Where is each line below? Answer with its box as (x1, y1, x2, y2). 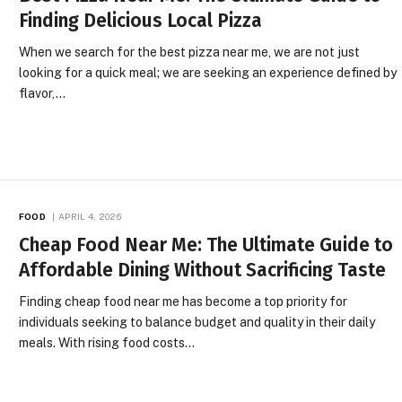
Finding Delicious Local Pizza (19, 8, 263, 32)
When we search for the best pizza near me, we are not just (19, 44, 361, 59)
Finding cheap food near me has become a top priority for (19, 294, 348, 310)
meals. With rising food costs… (19, 336, 196, 351)
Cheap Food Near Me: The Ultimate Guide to (19, 233, 394, 258)
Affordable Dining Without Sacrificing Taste (19, 258, 387, 283)
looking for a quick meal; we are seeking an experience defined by (19, 65, 398, 80)
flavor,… (19, 85, 66, 100)
